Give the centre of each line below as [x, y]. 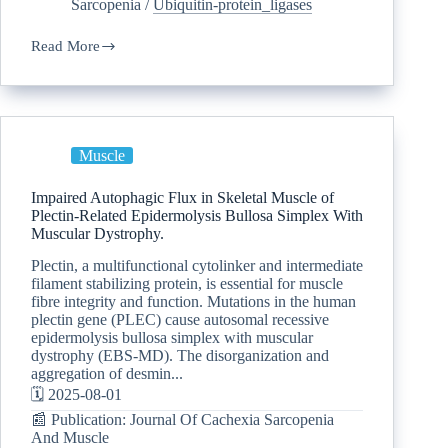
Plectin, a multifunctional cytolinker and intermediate [197, 266]
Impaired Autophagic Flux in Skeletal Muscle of [182, 197]
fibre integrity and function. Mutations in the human [193, 302]
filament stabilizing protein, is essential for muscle [187, 284]
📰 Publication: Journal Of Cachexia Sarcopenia [182, 420]
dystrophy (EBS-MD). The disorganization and [180, 356]
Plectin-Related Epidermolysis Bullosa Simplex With [197, 215]
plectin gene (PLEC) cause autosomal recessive [180, 320]
